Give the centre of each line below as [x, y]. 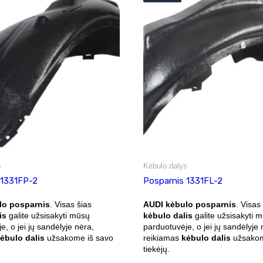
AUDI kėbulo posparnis [190, 204]
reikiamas [162, 237]
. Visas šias [70, 204]
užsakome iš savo [79, 237]
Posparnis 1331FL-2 [183, 181]
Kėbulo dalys [165, 166]
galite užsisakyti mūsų [48, 215]
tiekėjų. [156, 249]
